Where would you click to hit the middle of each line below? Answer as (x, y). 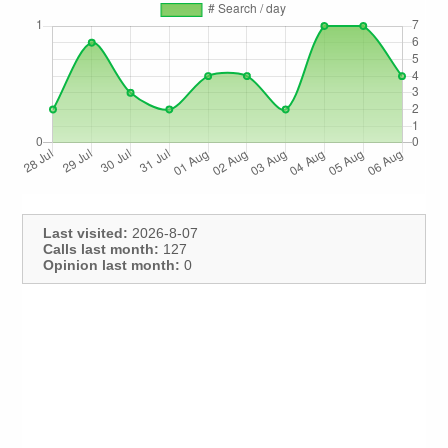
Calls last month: (101, 249)
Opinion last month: (112, 265)
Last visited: (86, 233)
